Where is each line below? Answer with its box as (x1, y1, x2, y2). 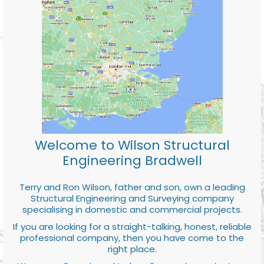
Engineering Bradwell (62, 151, 202, 170)
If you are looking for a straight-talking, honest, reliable (12, 220, 252, 233)
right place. (107, 242, 157, 255)
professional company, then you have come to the (20, 231, 244, 244)
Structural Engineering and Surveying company (30, 192, 234, 204)
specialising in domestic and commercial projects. (22, 203, 242, 216)
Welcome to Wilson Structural (34, 136, 230, 154)
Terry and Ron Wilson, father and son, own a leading (19, 180, 245, 193)
